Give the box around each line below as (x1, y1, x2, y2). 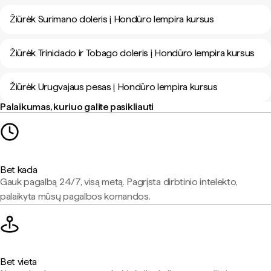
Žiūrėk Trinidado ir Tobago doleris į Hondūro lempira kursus (10, 47, 255, 59)
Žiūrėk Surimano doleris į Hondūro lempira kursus (10, 13, 214, 25)
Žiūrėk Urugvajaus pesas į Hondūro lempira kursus (10, 81, 218, 93)
